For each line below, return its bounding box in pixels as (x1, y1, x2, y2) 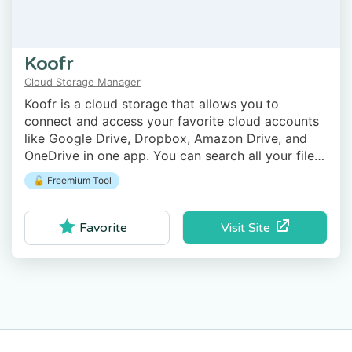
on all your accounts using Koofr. (24, 164, 219, 181)
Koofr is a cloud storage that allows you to (24, 95, 279, 112)
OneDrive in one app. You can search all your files (24, 147, 321, 163)
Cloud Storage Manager (24, 75, 141, 88)
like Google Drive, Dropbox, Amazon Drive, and (24, 130, 307, 146)
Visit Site (220, 219, 277, 236)
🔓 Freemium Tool (32, 174, 112, 186)
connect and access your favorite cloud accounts (24, 112, 319, 129)
